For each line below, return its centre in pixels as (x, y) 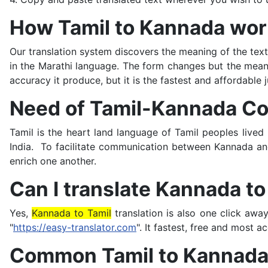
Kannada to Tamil (72, 213)
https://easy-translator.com (75, 227)
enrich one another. (53, 161)
